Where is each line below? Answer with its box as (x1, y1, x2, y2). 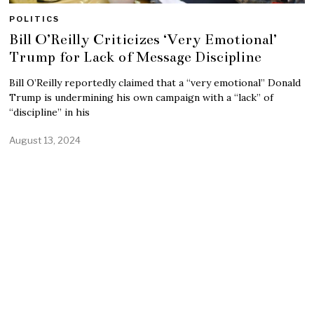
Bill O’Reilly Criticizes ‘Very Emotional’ (9, 29, 278, 48)
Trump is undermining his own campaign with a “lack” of (9, 90, 274, 104)
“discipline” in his (9, 105, 90, 118)
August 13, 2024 (9, 134, 81, 146)
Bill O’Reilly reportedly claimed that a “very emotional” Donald (9, 76, 301, 89)
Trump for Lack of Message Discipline (9, 47, 262, 66)
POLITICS (9, 13, 60, 24)
